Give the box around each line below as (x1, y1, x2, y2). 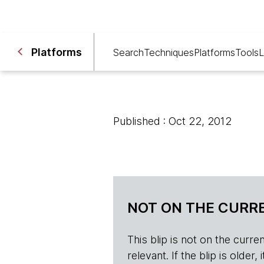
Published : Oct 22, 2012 (113, 115, 232, 127)
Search (113, 46, 144, 58)
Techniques (144, 46, 194, 58)
